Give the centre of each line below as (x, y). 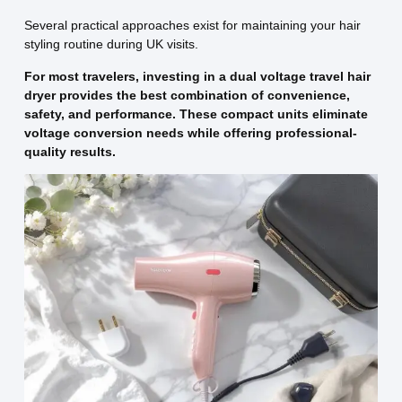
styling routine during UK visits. (111, 44)
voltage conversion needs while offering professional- (190, 132)
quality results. (70, 151)
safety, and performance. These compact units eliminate (196, 114)
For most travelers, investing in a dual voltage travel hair (197, 76)
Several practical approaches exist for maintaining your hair (192, 26)
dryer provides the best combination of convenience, (187, 95)
